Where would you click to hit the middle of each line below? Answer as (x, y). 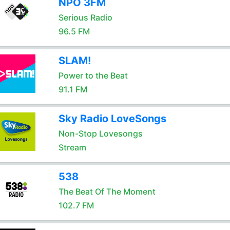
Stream (72, 147)
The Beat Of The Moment (107, 191)
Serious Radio (85, 17)
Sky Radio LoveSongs (112, 119)
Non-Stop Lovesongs (100, 133)
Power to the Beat (93, 75)
